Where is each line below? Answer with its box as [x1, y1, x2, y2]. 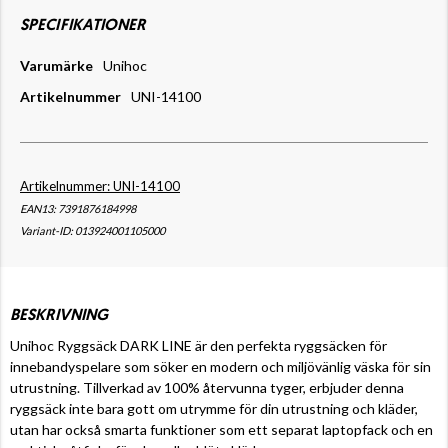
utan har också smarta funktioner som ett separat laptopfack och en [10, 420, 433, 438]
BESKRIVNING [10, 307, 109, 324]
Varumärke [20, 56, 93, 74]
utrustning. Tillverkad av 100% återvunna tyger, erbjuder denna [10, 378, 404, 396]
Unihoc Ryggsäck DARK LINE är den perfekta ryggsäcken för [10, 336, 387, 354]
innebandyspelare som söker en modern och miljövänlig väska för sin [10, 357, 431, 375]
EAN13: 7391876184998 [20, 201, 136, 215]
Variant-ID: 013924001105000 [20, 223, 165, 237]
